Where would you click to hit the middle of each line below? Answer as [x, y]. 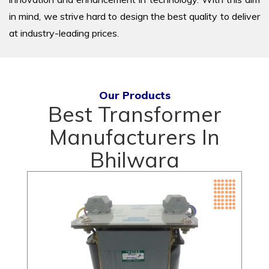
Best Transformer [134, 114]
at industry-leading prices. [64, 33]
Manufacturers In [134, 137]
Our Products [134, 95]
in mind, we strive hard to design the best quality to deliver [134, 16]
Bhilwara [134, 159]
